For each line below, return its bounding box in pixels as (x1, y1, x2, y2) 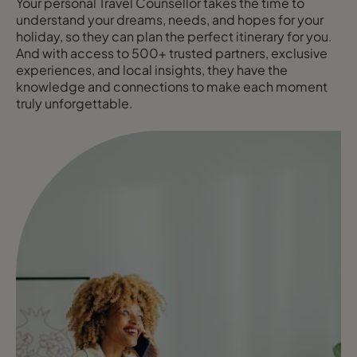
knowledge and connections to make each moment (16, 78, 328, 96)
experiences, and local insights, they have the (16, 61, 288, 79)
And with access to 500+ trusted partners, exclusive (16, 45, 328, 62)
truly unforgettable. (16, 95, 133, 112)
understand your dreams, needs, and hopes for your (16, 11, 324, 29)
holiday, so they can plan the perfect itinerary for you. (16, 28, 332, 45)
